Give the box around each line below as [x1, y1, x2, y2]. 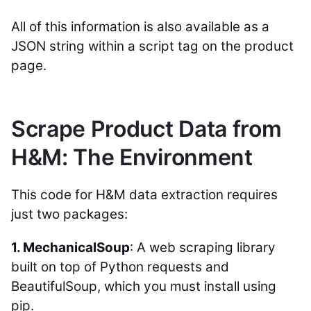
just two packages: [11, 206, 128, 222]
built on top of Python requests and [11, 259, 229, 275]
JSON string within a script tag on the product [11, 38, 294, 54]
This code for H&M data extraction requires [11, 187, 278, 203]
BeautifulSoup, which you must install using [11, 278, 276, 294]
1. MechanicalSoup [11, 239, 130, 255]
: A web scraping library [130, 239, 276, 255]
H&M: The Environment [11, 144, 253, 171]
